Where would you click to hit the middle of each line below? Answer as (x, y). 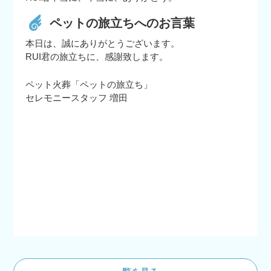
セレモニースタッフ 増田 (77, 97)
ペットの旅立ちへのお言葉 (122, 23)
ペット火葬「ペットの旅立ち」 (89, 84)
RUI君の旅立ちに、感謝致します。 (97, 56)
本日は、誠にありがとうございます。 (103, 43)
